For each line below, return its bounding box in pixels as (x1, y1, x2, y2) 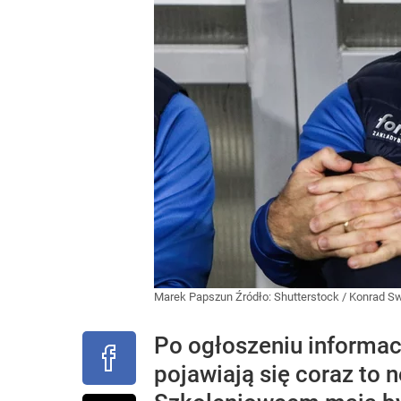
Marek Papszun (154, 290, 235, 303)
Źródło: (235, 290, 274, 303)
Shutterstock (274, 290, 339, 303)
